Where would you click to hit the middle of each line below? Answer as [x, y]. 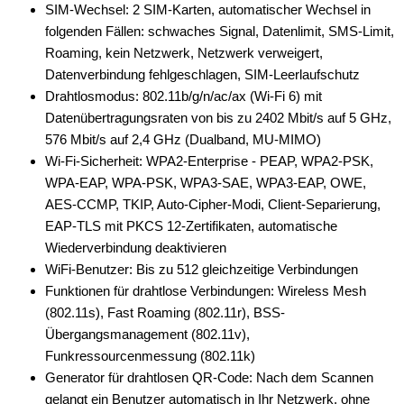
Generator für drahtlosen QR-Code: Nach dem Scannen [209, 377]
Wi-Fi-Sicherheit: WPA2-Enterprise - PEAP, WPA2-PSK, [209, 161]
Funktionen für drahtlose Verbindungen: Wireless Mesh [206, 290]
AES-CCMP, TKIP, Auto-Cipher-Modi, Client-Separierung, [213, 204]
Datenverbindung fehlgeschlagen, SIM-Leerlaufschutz [202, 74]
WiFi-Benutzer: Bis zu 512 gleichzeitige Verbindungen [202, 269]
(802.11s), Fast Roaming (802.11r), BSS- [165, 312]
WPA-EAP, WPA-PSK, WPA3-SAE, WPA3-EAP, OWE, [206, 182]
